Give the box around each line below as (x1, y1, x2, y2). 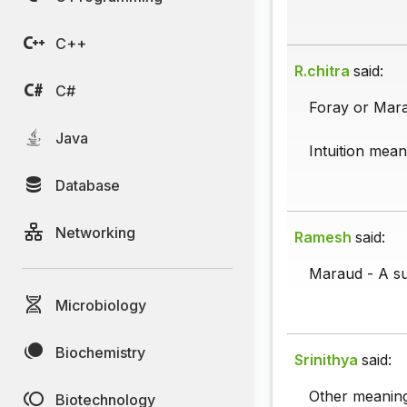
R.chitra (294, 62, 350, 81)
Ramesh (294, 228, 352, 247)
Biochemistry (55, 342, 145, 362)
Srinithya (294, 351, 358, 370)
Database (55, 175, 120, 194)
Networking (55, 223, 135, 242)
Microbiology (55, 295, 146, 314)
